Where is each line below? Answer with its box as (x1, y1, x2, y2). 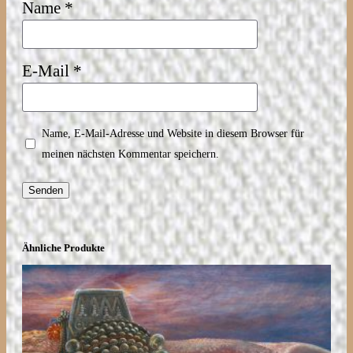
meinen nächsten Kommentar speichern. (42, 147, 219, 160)
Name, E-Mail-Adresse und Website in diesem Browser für (42, 127, 304, 139)
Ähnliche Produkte (22, 241, 105, 254)
